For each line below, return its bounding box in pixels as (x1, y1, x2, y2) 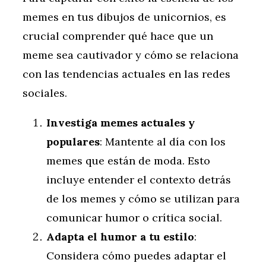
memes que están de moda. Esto (46, 154, 210, 168)
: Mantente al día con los (100, 135, 226, 149)
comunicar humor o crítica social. (46, 211, 222, 225)
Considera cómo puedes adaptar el (46, 249, 226, 263)
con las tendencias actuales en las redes (23, 67, 230, 81)
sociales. (23, 86, 67, 100)
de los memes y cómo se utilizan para (46, 192, 240, 206)
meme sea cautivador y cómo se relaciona (23, 48, 239, 62)
